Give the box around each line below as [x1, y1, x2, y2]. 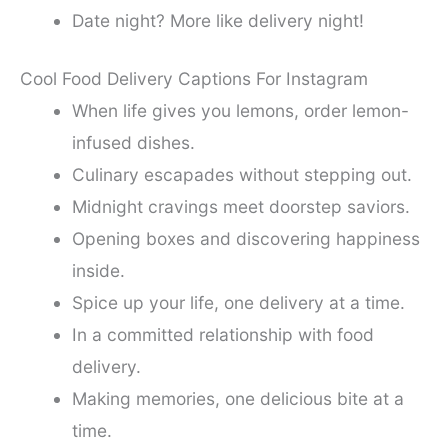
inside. [71, 259, 125, 281]
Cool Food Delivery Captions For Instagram [20, 67, 368, 89]
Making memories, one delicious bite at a [71, 387, 404, 409]
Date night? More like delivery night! [71, 9, 364, 31]
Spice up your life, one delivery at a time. [71, 291, 405, 313]
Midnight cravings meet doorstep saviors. [71, 195, 410, 217]
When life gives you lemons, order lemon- [71, 99, 409, 121]
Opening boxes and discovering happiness [71, 227, 420, 249]
